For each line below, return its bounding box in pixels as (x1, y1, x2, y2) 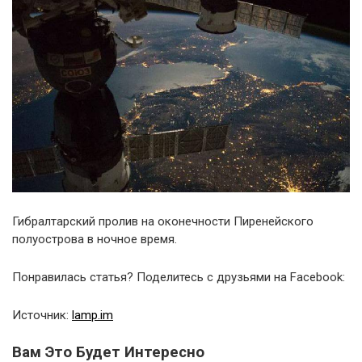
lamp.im (72, 308, 113, 323)
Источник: (12, 308, 72, 323)
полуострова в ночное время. (12, 232, 177, 247)
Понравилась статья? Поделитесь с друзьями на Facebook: (12, 270, 345, 285)
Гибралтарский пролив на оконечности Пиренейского (12, 214, 314, 229)
